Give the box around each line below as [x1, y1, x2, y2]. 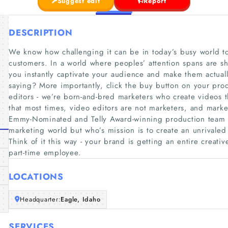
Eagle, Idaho [61, 194, 101, 204]
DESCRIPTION [9, 26, 73, 39]
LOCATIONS [9, 170, 64, 183]
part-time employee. [9, 147, 81, 158]
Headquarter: [20, 194, 61, 204]
